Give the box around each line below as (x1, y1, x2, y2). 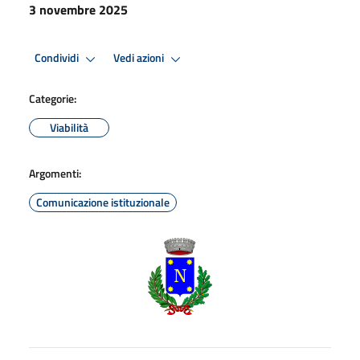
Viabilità (50, 118, 88, 136)
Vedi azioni (113, 49, 166, 67)
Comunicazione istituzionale (36, 193, 170, 211)
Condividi (35, 49, 81, 67)
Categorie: (29, 89, 76, 107)
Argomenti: (29, 164, 81, 182)
